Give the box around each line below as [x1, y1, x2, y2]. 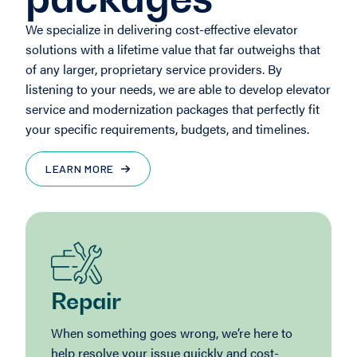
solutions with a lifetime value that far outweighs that [25, 40, 320, 58]
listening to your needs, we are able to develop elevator [25, 80, 331, 98]
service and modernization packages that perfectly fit [25, 100, 320, 118]
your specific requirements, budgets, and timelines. [25, 120, 309, 138]
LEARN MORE [45, 162, 115, 175]
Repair [51, 288, 121, 315]
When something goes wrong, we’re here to [51, 324, 292, 342]
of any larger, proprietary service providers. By [25, 60, 282, 78]
